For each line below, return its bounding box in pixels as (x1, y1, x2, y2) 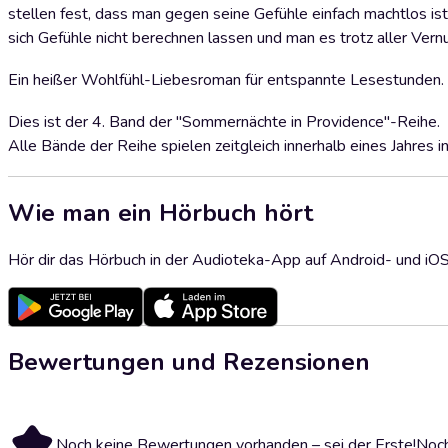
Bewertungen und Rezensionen (8, 345, 370, 378)
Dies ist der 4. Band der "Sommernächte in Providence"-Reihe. (8, 111, 440, 133)
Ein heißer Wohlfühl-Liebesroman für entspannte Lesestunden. (8, 69, 444, 91)
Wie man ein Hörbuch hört (8, 196, 313, 229)
